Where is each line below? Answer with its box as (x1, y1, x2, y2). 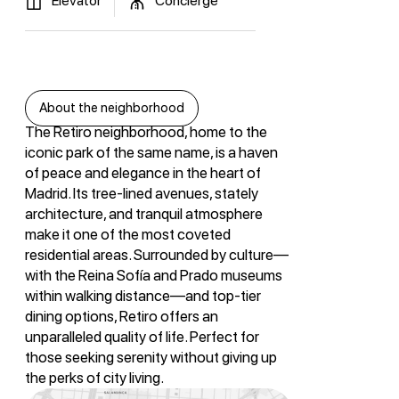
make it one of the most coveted (24, 224, 231, 243)
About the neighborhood (38, 99, 184, 116)
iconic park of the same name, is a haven (24, 142, 278, 161)
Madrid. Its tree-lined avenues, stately (24, 183, 258, 202)
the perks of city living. (24, 368, 164, 387)
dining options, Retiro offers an (24, 306, 218, 325)
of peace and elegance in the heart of (24, 163, 261, 182)
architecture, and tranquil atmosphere (24, 204, 263, 223)
